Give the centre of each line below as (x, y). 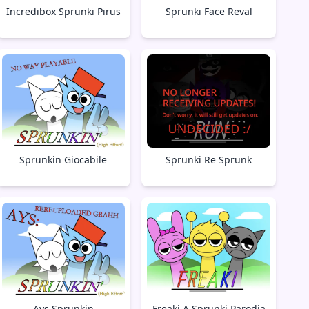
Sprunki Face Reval (209, 11)
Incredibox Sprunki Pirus (63, 11)
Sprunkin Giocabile (63, 160)
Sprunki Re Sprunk (209, 160)
